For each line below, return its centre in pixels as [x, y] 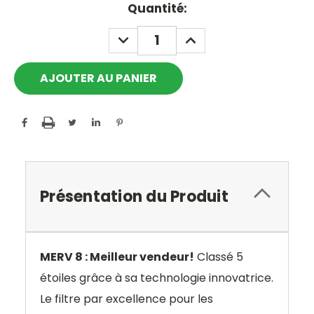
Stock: [34, 26]
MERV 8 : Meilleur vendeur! [117, 257]
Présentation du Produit [134, 196]
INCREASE [209, 35]
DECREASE [143, 35]
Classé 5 [219, 257]
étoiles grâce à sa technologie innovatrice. [157, 278]
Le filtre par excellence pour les [127, 299]
